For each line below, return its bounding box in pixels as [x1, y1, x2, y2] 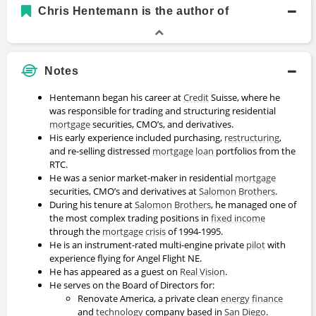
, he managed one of [211, 197, 296, 211]
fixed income [211, 211, 265, 224]
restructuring [224, 130, 279, 144]
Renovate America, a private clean [78, 291, 221, 305]
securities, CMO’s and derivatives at [49, 184, 199, 197]
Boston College [53, 54, 122, 67]
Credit [183, 90, 209, 104]
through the [49, 224, 102, 238]
